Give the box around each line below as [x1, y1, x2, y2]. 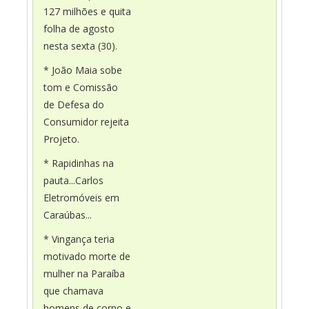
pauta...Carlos [43, 173, 103, 187]
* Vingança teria [43, 232, 114, 246]
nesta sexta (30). [43, 39, 117, 52]
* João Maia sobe [43, 63, 122, 77]
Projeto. [43, 132, 79, 146]
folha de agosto [43, 21, 114, 35]
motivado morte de [43, 249, 130, 263]
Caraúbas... [43, 208, 92, 221]
